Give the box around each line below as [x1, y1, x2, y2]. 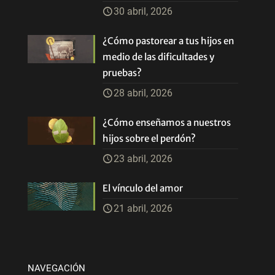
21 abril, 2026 [114, 203, 173, 214]
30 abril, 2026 [114, 6, 173, 17]
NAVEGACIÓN [28, 263, 85, 274]
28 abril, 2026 [114, 87, 173, 99]
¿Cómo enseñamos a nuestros [103, 117, 231, 128]
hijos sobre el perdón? [103, 133, 196, 144]
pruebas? [103, 67, 142, 79]
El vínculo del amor [103, 182, 184, 194]
